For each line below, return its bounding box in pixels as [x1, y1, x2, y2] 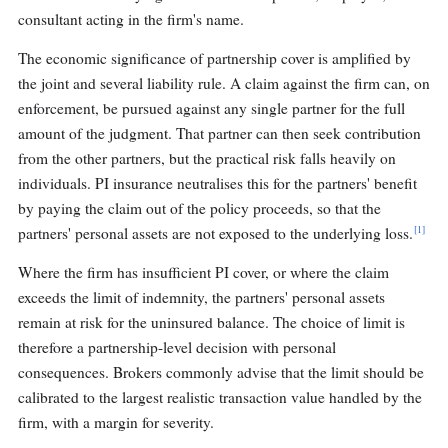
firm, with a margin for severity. [18, 412, 214, 433]
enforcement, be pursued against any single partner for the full [18, 98, 405, 119]
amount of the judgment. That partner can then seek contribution [18, 123, 421, 144]
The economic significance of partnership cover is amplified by [18, 48, 411, 69]
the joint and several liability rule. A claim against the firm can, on [18, 73, 430, 94]
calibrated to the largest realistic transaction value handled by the [18, 387, 422, 408]
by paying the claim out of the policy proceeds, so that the [18, 198, 381, 219]
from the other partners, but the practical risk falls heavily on [18, 148, 396, 169]
